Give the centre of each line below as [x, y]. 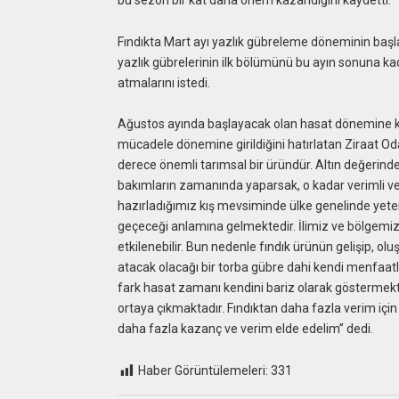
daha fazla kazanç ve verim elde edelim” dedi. [245, 329]
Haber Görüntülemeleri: [203, 371]
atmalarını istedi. [163, 82]
